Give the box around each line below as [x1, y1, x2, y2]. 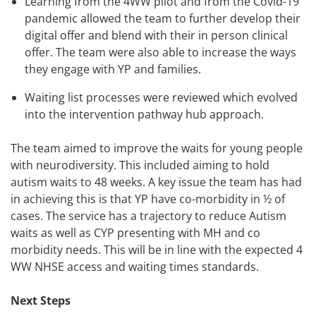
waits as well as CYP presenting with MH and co [11, 225, 260, 241]
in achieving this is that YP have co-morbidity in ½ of [11, 191, 285, 207]
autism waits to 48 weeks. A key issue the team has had [11, 174, 302, 190]
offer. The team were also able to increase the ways [25, 44, 296, 61]
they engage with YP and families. [25, 61, 201, 78]
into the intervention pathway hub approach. [25, 107, 264, 123]
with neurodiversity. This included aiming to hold [11, 157, 269, 174]
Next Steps [11, 293, 71, 309]
